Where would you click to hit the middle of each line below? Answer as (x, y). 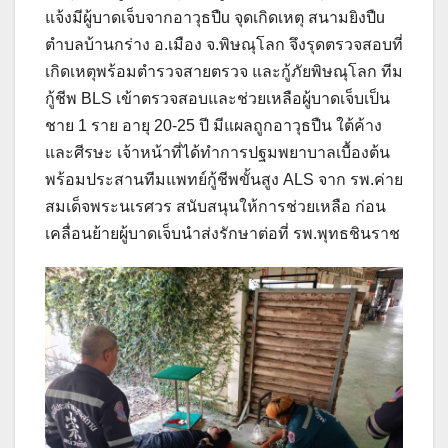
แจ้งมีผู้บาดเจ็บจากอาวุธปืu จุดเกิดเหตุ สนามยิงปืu (215, 17)
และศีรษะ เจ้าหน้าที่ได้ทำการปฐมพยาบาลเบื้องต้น (217, 152)
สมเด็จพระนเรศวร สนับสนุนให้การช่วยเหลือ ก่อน (215, 206)
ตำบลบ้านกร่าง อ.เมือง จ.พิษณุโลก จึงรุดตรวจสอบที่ (224, 44)
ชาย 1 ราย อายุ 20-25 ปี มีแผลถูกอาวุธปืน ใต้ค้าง (213, 125)
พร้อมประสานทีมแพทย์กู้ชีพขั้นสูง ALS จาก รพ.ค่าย (224, 179)
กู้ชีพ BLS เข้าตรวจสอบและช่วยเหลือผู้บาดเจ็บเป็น (217, 98)
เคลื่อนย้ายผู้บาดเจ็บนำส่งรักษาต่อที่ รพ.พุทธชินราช (222, 233)
